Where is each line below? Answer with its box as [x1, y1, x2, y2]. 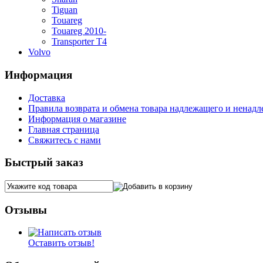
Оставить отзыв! [28, 238, 95, 248]
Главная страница [28, 124, 99, 134]
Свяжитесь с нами [28, 134, 101, 145]
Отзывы [5, 203, 47, 216]
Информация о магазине [28, 113, 126, 124]
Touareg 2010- [52, 26, 106, 36]
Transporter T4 [52, 36, 107, 47]
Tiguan [52, 5, 77, 15]
